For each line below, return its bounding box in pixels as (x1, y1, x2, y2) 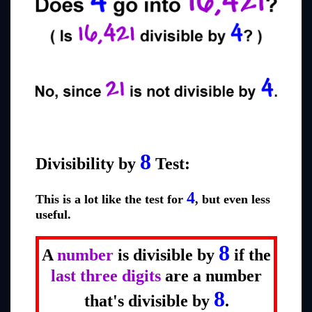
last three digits (51, 267, 161, 286)
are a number (161, 267, 262, 286)
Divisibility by (36, 154, 140, 173)
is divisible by (114, 246, 219, 265)
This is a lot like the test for (36, 192, 187, 207)
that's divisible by (84, 292, 214, 311)
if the (230, 246, 271, 265)
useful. (36, 208, 71, 222)
